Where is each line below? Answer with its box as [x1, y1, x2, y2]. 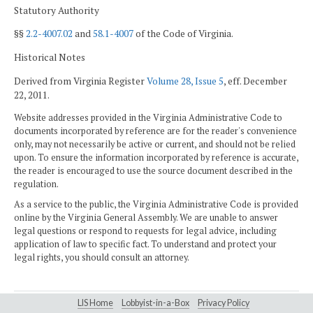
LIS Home [78, 297, 113, 308]
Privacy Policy [198, 297, 249, 308]
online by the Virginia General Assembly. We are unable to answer [14, 212, 278, 224]
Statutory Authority [14, 3, 99, 17]
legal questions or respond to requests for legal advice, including [14, 225, 277, 238]
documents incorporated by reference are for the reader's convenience [14, 125, 297, 138]
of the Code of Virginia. [133, 27, 233, 41]
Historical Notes [14, 50, 85, 64]
